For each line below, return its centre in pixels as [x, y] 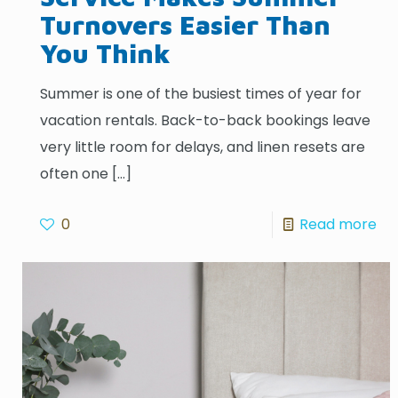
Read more [338, 224]
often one [75, 173]
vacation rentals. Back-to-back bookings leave [206, 120]
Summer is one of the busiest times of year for [201, 93]
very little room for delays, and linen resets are [203, 147]
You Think [106, 52]
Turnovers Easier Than [186, 24]
